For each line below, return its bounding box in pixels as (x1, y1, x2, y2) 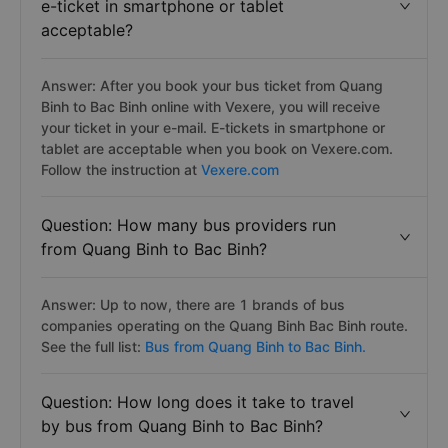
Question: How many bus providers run (41, 215, 336, 235)
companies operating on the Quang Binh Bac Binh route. (41, 317, 408, 334)
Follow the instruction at (41, 161, 201, 178)
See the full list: (41, 338, 145, 355)
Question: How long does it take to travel (41, 392, 354, 412)
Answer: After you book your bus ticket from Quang (41, 77, 383, 94)
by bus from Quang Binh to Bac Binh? (41, 416, 323, 436)
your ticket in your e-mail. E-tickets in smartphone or (41, 119, 385, 136)
